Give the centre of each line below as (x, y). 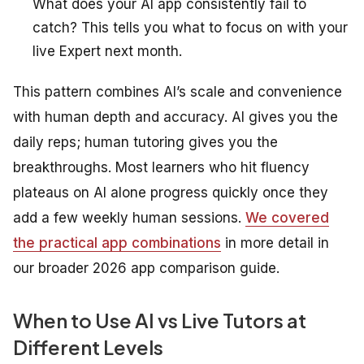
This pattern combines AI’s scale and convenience (178, 91)
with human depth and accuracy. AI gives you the (175, 117)
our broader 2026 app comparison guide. (146, 268)
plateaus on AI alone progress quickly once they (171, 192)
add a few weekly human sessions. (129, 217)
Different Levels (88, 347)
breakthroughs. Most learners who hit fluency (161, 167)
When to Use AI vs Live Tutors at (160, 320)
